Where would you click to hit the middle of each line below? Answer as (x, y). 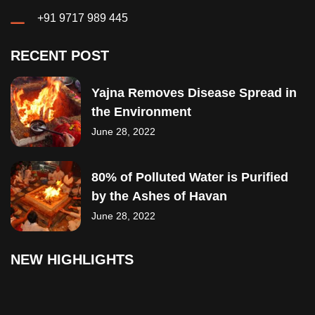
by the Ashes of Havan (159, 197)
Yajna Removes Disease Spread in (194, 93)
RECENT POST (60, 55)
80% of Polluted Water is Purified (190, 178)
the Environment (141, 112)
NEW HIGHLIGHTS (72, 259)
